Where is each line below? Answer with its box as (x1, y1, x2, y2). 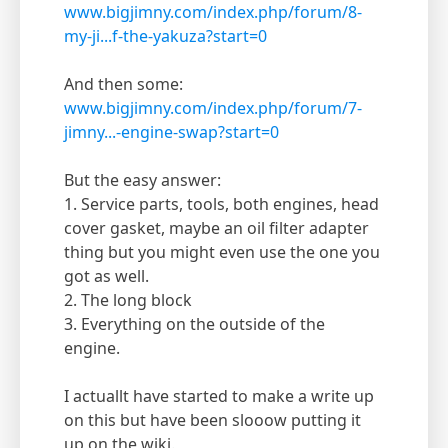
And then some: (64, 73, 183, 96)
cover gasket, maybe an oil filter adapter (64, 217, 369, 240)
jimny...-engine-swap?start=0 (64, 121, 279, 144)
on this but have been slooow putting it (64, 409, 361, 432)
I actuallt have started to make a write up (64, 385, 374, 408)
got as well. (64, 265, 149, 288)
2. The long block (64, 289, 192, 312)
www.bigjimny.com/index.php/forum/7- (64, 97, 362, 120)
